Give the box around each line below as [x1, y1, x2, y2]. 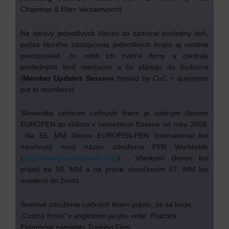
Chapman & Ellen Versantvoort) [20, 5, 122, 14]
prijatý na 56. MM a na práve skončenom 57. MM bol [20, 165, 209, 174]
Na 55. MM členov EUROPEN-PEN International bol [20, 131, 209, 140]
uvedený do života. [20, 176, 81, 185]
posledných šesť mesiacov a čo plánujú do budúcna [20, 62, 209, 71]
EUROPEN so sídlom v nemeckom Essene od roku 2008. [20, 120, 209, 129]
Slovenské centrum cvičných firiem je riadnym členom [20, 109, 209, 118]
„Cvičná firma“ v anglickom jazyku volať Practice [20, 211, 177, 220]
